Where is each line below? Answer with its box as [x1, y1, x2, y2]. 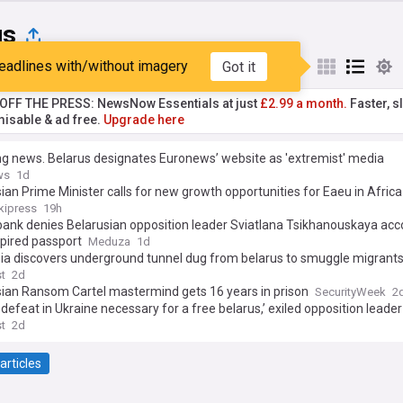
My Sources [106, 59, 173, 74]
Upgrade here [103, 112, 184, 127]
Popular [26, 59, 70, 74]
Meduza [88, 235, 130, 248]
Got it [221, 58, 255, 76]
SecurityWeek [315, 285, 386, 299]
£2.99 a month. [260, 96, 347, 111]
